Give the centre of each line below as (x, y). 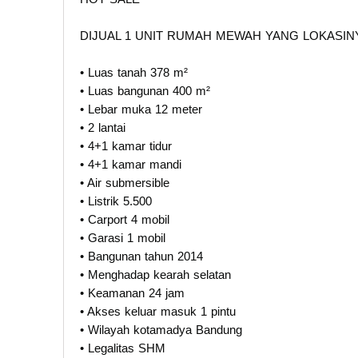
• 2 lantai (103, 127)
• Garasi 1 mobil (123, 237)
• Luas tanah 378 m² (134, 72)
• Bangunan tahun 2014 (141, 256)
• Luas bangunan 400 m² (145, 90)
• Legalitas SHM (123, 348)
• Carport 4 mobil (125, 219)
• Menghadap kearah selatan (155, 274)
